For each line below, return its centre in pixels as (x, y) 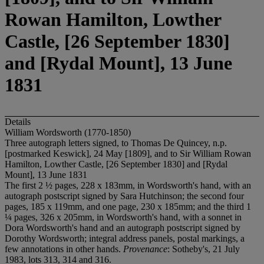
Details (18, 121)
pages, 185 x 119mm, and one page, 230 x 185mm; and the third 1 (128, 206)
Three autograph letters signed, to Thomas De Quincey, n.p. (116, 143)
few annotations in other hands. (64, 249)
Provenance (145, 249)
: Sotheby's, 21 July (204, 249)
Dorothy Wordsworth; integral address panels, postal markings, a (125, 238)
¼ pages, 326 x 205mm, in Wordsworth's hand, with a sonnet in (123, 217)
